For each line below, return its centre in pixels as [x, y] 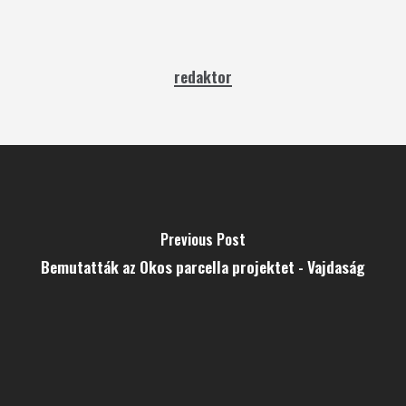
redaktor [203, 76]
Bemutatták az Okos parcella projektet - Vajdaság [203, 266]
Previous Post [203, 239]
